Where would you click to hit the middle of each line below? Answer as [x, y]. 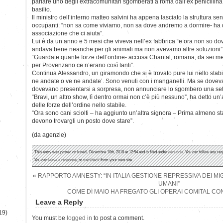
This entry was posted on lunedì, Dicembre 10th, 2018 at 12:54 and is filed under [101, 152]
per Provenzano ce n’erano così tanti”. [83, 65]
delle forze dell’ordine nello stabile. [79, 105]
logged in [79, 218]
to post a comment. [118, 218]
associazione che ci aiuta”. [68, 33]
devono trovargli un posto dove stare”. [83, 121]
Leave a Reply [59, 202]
